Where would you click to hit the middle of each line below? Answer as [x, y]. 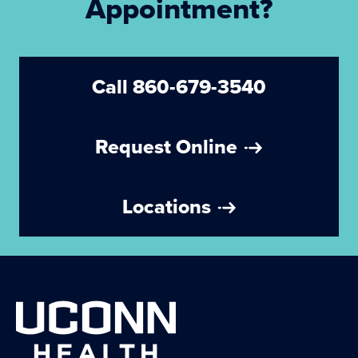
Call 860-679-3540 [186, 87]
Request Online [173, 147]
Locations [171, 207]
